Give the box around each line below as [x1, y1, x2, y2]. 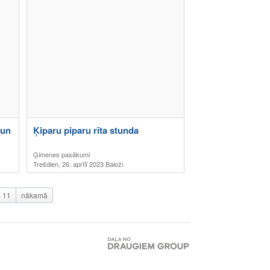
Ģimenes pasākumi [33, 149, 90, 159]
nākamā [21, 190, 48, 200]
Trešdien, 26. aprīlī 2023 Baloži [33, 159, 123, 169]
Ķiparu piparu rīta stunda [33, 124, 139, 137]
